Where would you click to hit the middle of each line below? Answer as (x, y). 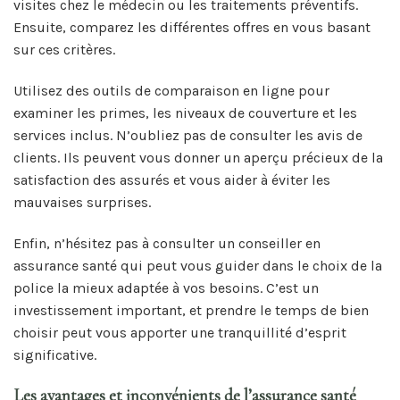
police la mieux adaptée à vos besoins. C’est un (166, 287)
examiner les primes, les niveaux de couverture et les (185, 113)
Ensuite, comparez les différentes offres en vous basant (192, 28)
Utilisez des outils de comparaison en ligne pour (171, 91)
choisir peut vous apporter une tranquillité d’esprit (180, 332)
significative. (55, 354)
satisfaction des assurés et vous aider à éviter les (172, 180)
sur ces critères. (64, 50)
